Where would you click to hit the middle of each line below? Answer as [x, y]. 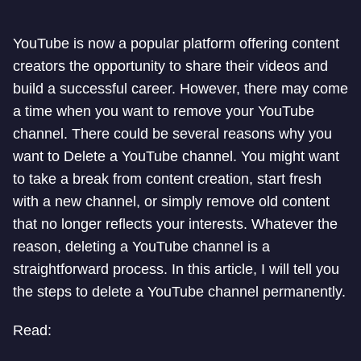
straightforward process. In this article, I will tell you [176, 269]
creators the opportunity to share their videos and [170, 66]
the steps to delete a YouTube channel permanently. [179, 292]
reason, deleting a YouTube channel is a [141, 247]
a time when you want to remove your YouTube [164, 111]
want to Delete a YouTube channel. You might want [176, 156]
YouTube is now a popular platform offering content [176, 44]
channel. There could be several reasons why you [172, 134]
